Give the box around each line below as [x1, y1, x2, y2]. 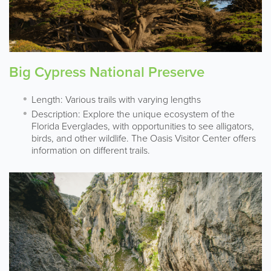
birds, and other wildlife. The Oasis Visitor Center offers [31, 131, 256, 145]
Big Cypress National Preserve [9, 61, 204, 83]
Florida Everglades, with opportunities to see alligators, [31, 119, 254, 133]
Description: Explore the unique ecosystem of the [31, 107, 235, 121]
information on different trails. [31, 143, 150, 157]
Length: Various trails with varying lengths [31, 93, 201, 106]
